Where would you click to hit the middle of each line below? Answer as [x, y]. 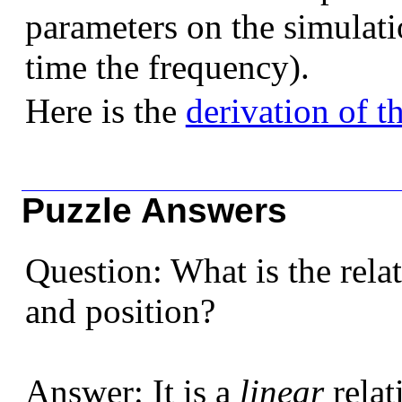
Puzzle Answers [154, 211]
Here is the [105, 111]
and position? [120, 310]
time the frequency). [167, 67]
